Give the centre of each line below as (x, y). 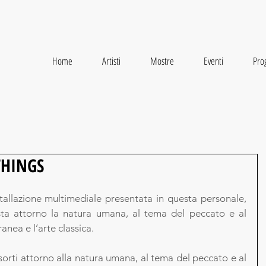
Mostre (162, 61)
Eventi (213, 61)
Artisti (111, 61)
